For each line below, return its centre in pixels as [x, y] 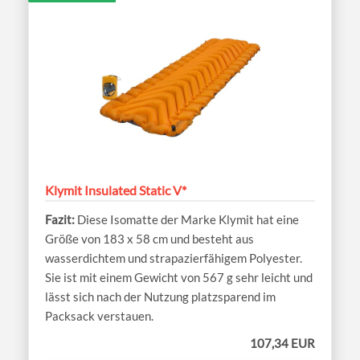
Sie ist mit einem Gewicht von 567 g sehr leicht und [179, 277]
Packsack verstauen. [99, 315]
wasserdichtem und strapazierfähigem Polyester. [174, 258]
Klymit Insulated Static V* [116, 190]
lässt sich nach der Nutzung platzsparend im [160, 296]
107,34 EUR [282, 343]
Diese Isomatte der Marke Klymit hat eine [188, 219]
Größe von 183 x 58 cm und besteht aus [149, 238]
